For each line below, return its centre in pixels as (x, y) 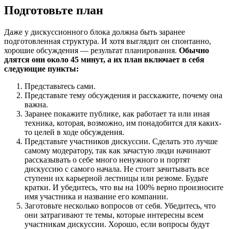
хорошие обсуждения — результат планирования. (91, 51)
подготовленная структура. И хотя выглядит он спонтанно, (108, 41)
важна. (36, 105)
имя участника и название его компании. (96, 197)
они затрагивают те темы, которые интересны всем (114, 215)
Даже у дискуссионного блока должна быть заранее (95, 32)
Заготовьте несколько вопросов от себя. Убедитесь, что (120, 206)
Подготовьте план (54, 10)
